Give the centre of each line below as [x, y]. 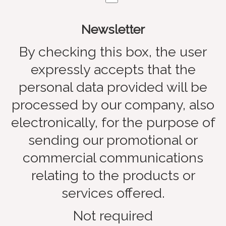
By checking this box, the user [113, 51]
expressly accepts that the [113, 69]
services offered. [113, 193]
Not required [113, 215]
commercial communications [113, 157]
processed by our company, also [113, 104]
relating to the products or [113, 175]
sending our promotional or [113, 140]
